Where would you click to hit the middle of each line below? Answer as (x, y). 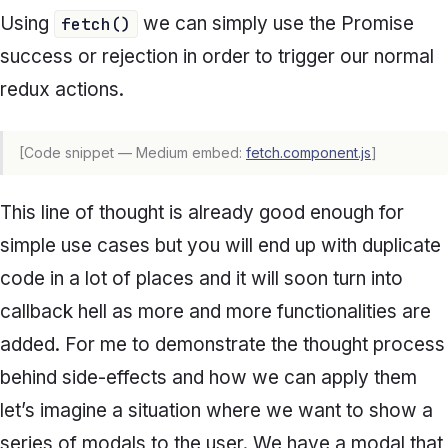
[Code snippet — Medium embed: (132, 153)
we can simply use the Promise (276, 24)
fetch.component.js (308, 153)
